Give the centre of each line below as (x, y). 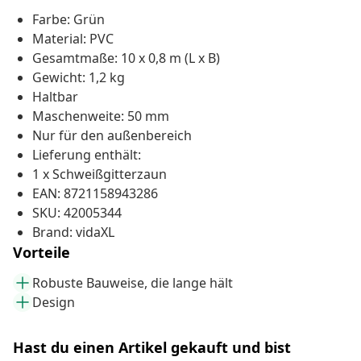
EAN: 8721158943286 (95, 194)
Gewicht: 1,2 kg (79, 78)
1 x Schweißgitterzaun (100, 174)
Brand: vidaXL (73, 232)
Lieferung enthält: (87, 155)
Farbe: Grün (68, 20)
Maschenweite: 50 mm (101, 116)
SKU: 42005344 (77, 213)
